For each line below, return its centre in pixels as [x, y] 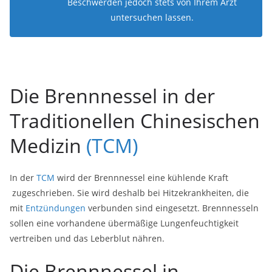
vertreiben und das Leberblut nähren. [87, 238]
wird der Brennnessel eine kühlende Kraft [141, 178]
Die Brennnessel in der [112, 96]
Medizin [48, 145]
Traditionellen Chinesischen [135, 121]
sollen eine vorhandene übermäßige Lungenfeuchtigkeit [124, 223]
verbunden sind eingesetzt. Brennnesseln [172, 208]
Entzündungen [56, 208]
